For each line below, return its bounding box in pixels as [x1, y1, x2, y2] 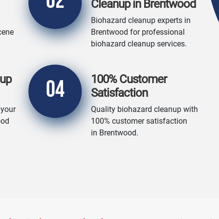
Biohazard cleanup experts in [91, 16, 191, 25]
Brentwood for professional [91, 27, 185, 37]
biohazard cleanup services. [91, 39, 187, 48]
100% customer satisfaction [91, 116, 187, 126]
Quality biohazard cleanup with [91, 105, 198, 114]
